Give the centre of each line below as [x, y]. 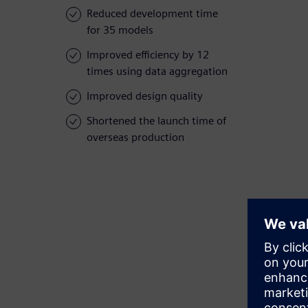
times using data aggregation [157, 71]
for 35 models [120, 30]
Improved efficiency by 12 [148, 55]
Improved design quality [145, 96]
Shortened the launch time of [156, 121]
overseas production [135, 137]
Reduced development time [152, 14]
